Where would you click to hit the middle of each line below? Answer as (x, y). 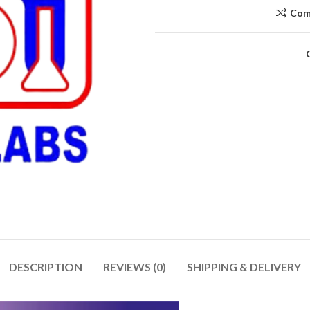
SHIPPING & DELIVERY (244, 267)
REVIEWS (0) (135, 267)
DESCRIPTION (46, 267)
